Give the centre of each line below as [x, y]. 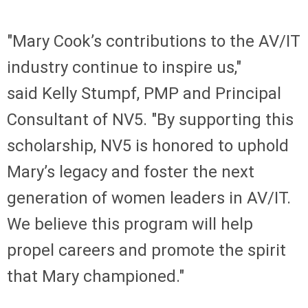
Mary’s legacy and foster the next [131, 172]
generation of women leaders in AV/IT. [149, 198]
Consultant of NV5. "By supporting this [150, 119]
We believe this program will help [130, 224]
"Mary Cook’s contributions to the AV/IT [154, 41]
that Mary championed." [98, 276]
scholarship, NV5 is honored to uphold [148, 145]
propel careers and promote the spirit [146, 250]
